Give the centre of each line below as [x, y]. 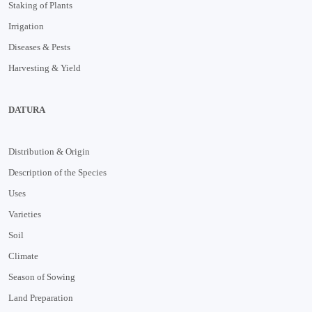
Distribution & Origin [49, 151]
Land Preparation [41, 297]
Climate [23, 256]
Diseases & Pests [39, 47]
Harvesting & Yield [45, 68]
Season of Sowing [42, 276]
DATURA [27, 109]
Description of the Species [57, 172]
